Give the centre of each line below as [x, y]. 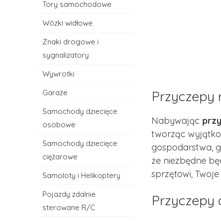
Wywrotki [59, 74]
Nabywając [177, 121]
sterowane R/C [69, 207]
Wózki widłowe [68, 23]
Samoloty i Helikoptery [82, 175]
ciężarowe [60, 157]
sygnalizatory [66, 55]
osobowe [59, 125]
